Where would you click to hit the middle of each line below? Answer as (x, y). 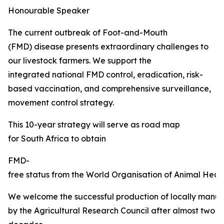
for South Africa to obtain (57, 138)
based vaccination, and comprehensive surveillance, (109, 88)
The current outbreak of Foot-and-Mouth (88, 32)
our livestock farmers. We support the (80, 60)
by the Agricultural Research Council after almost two (111, 210)
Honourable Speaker (49, 10)
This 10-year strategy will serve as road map (94, 124)
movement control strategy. (61, 102)
